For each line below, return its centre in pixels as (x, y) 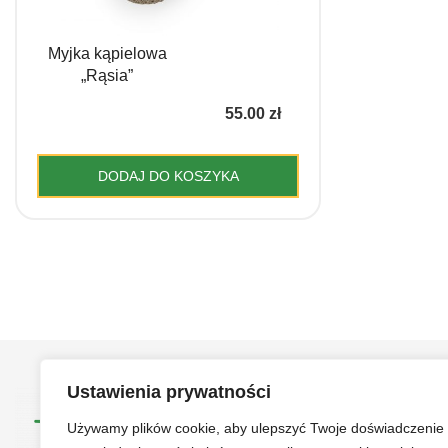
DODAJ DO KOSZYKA (168, 176)
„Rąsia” (107, 75)
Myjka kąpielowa (107, 53)
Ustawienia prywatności (169, 392)
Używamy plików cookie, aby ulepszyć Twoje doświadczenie (255, 428)
